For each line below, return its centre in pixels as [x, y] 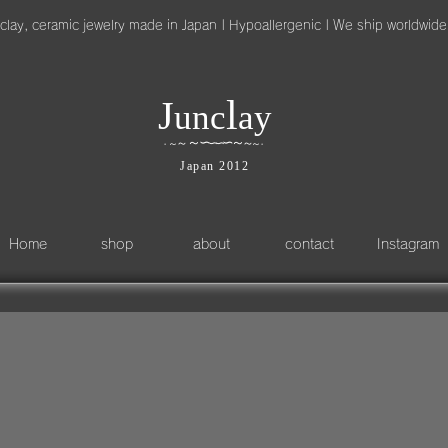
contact [309, 244]
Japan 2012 [214, 166]
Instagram [408, 244]
